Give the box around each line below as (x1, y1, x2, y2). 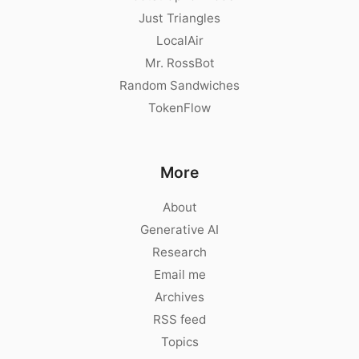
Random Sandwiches (119, 78, 240, 94)
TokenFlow (148, 100, 211, 116)
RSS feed (153, 312, 206, 328)
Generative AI (140, 222, 219, 238)
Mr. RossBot (144, 55, 215, 71)
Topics (160, 334, 199, 350)
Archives (155, 289, 204, 305)
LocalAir (155, 33, 204, 49)
